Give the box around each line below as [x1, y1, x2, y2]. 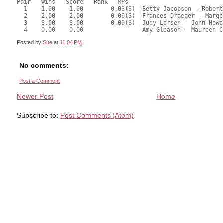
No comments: [19, 61, 69, 69]
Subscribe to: [17, 111, 61, 120]
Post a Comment [19, 77, 60, 84]
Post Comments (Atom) [60, 111, 134, 120]
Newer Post [17, 92, 54, 101]
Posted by [17, 39, 43, 45]
